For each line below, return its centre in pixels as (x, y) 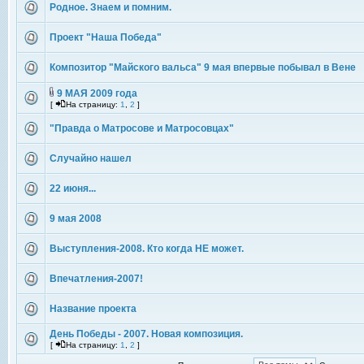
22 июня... (73, 188)
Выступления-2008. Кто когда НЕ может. (147, 249)
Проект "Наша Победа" (106, 37)
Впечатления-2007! (96, 279)
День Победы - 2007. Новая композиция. (146, 334)
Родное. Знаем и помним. (110, 7)
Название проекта (93, 309)
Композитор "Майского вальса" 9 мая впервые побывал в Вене (203, 67)
